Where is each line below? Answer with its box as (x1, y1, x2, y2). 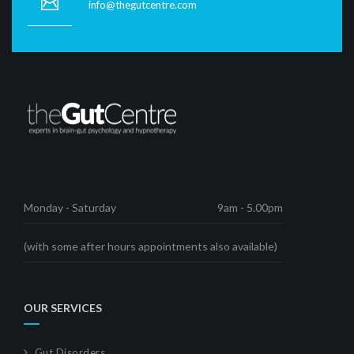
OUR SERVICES (24, 301, 102, 315)
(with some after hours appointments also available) (24, 239, 277, 254)
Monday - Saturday (24, 201, 116, 215)
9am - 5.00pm (217, 201, 283, 215)
